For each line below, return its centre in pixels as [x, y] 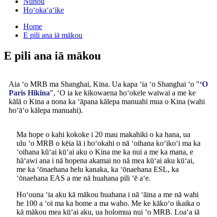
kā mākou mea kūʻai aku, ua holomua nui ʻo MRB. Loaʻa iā [108, 212]
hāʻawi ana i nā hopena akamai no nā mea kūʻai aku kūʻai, [105, 160]
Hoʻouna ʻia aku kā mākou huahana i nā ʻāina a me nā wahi [108, 194]
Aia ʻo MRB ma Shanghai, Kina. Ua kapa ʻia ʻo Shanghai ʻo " [104, 84]
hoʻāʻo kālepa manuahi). [46, 110]
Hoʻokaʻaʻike [44, 10]
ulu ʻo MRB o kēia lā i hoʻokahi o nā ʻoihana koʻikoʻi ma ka [108, 143]
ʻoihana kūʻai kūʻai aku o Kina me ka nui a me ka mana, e [105, 152]
